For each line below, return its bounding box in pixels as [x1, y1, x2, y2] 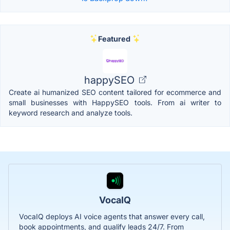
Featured [98, 34, 130, 43]
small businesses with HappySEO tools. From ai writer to [9, 98, 221, 107]
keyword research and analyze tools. [9, 108, 132, 117]
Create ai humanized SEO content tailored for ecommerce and [9, 87, 221, 97]
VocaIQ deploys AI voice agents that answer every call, [19, 212, 205, 221]
